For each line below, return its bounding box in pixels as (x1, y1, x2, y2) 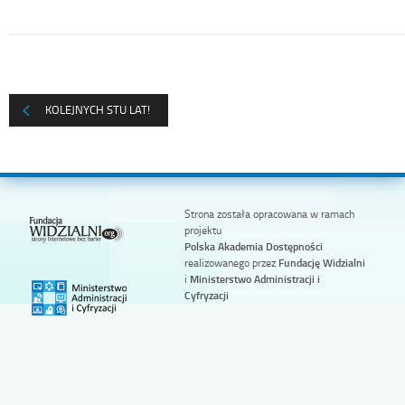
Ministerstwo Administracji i (189, 271, 320, 287)
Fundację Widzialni (278, 255, 365, 271)
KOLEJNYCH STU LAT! (45, 101, 150, 118)
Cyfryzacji (184, 287, 229, 304)
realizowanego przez (184, 255, 278, 271)
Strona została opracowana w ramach (184, 206, 354, 222)
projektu (184, 222, 221, 239)
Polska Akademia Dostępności (184, 239, 323, 255)
